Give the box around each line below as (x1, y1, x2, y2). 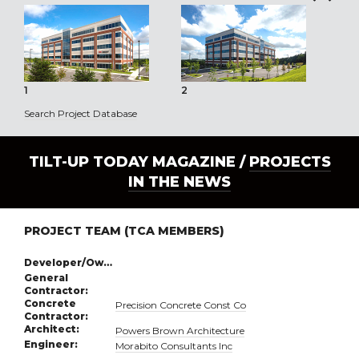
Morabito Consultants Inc (115, 340, 233, 353)
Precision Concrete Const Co (115, 299, 247, 312)
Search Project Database (24, 107, 137, 120)
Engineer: (24, 338, 78, 351)
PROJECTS (248, 153, 331, 171)
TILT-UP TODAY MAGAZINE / (28, 153, 249, 171)
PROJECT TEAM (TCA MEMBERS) (24, 224, 224, 239)
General (24, 272, 68, 284)
